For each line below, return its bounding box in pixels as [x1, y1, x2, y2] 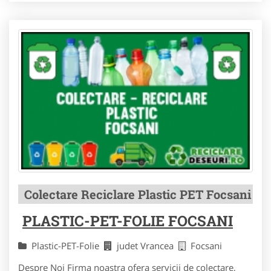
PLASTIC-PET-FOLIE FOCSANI [22, 211, 233, 231]
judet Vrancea [117, 240, 178, 252]
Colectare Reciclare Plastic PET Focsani [24, 186, 251, 203]
